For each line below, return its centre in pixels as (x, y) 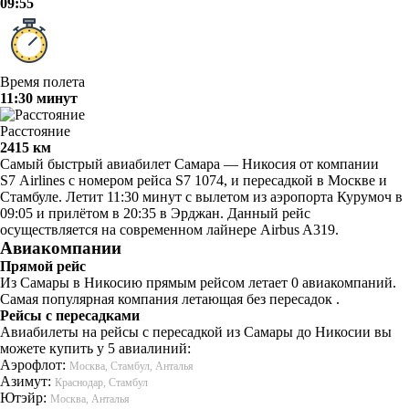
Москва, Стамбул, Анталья (131, 366)
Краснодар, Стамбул (101, 382)
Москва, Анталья (90, 399)
